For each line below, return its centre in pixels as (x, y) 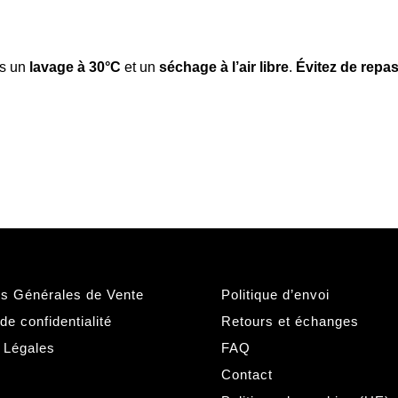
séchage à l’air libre (224, 67)
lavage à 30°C (75, 67)
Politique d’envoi (275, 294)
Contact (247, 374)
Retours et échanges (290, 321)
